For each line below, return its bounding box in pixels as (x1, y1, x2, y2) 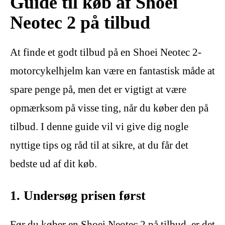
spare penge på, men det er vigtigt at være (10, 83, 186, 96)
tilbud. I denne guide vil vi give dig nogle (10, 121, 188, 133)
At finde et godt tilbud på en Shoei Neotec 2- (10, 46, 201, 59)
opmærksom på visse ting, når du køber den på (10, 102, 208, 115)
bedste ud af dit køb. (10, 158, 97, 170)
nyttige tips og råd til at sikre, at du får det (10, 139, 188, 152)
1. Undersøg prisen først (10, 188, 146, 203)
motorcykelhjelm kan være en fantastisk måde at (10, 65, 215, 77)
